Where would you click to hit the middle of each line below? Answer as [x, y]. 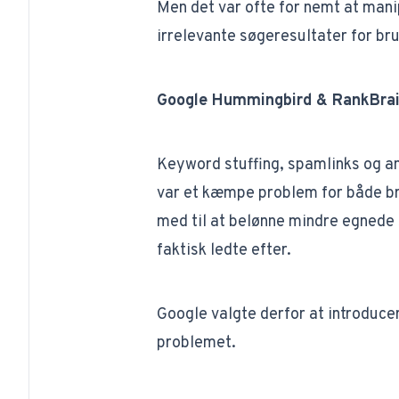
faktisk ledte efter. [224, 251]
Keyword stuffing [218, 165]
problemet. [196, 343]
